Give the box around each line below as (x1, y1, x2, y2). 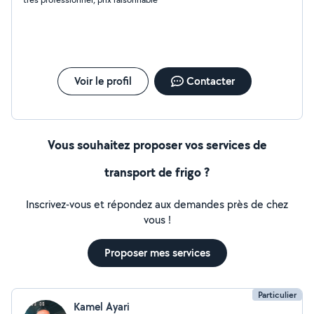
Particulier (258, 289, 296, 301)
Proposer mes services (104, 245, 210, 260)
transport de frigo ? (104, 163, 210, 181)
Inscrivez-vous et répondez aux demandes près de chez (26, 197, 288, 212)
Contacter (186, 74, 235, 88)
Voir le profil (74, 74, 132, 88)
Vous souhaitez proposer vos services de (47, 136, 267, 153)
